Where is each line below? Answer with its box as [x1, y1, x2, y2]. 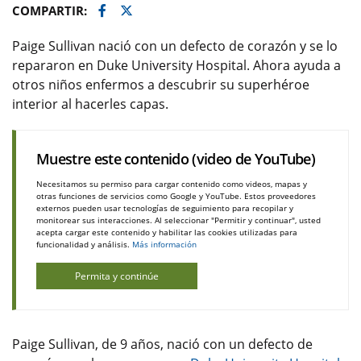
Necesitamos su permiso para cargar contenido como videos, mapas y [36, 178, 307, 189]
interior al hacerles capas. [12, 95, 168, 113]
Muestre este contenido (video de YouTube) [36, 149, 316, 168]
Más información [132, 239, 197, 250]
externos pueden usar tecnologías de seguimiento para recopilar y [36, 202, 293, 214]
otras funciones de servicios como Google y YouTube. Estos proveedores [36, 190, 316, 201]
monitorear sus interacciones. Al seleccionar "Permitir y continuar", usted [36, 214, 321, 226]
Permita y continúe [75, 269, 159, 283]
